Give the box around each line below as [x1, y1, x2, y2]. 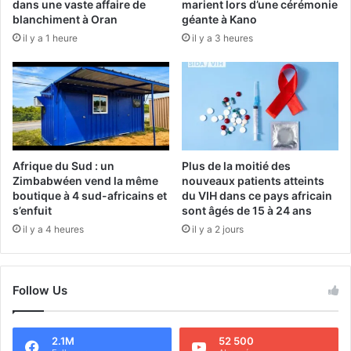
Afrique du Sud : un [13, 158, 114, 172]
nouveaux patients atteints [182, 173, 324, 187]
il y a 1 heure [23, 31, 78, 44]
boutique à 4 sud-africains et [13, 188, 167, 202]
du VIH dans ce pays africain [182, 188, 332, 202]
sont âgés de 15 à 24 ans [182, 203, 312, 217]
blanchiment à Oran [13, 12, 118, 26]
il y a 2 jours [192, 223, 244, 235]
